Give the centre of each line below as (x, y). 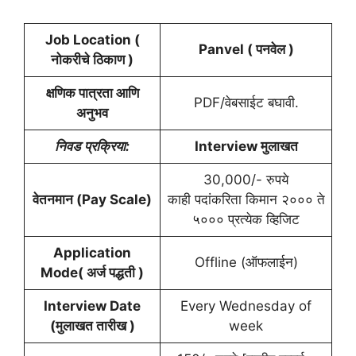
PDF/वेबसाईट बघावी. (246, 102)
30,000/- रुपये (246, 179)
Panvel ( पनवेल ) (246, 49)
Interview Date (92, 306)
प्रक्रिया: (107, 146)
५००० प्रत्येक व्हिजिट (246, 219)
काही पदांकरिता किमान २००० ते (246, 199)
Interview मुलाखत (246, 146)
